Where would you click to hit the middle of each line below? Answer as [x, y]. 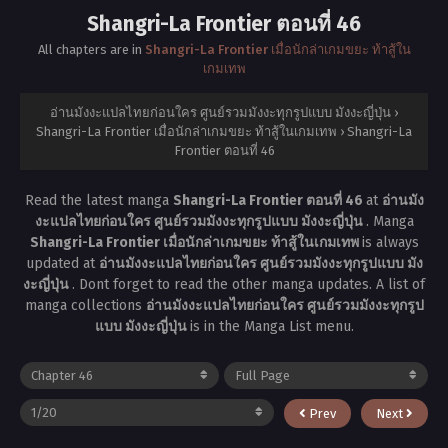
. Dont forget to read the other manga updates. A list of [248, 284]
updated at [62, 263]
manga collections [85, 305]
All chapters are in [91, 49]
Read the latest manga [98, 200]
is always [390, 242]
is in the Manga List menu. [271, 326]
